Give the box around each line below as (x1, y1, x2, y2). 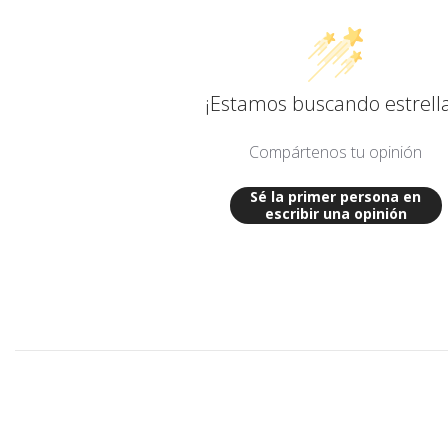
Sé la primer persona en (250, 187, 422, 207)
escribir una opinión (264, 204, 407, 224)
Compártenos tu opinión (249, 140, 423, 163)
